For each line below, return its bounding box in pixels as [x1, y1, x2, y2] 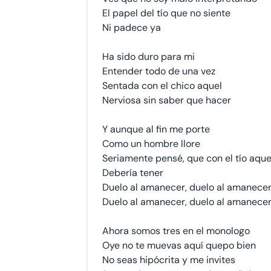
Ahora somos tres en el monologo [102, 224, 250, 237]
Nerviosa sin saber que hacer [102, 94, 231, 106]
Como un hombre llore [102, 137, 200, 150]
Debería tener [102, 166, 163, 179]
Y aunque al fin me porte [102, 123, 210, 135]
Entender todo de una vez [102, 65, 215, 77]
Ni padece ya [102, 21, 161, 34]
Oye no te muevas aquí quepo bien [102, 239, 256, 252]
